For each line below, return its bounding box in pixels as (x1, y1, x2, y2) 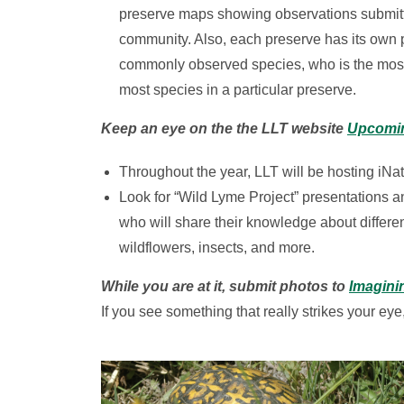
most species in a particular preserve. (119, 82, 356, 97)
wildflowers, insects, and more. (119, 240, 315, 255)
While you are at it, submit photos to (101, 279, 349, 294)
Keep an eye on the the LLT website (101, 121, 347, 136)
